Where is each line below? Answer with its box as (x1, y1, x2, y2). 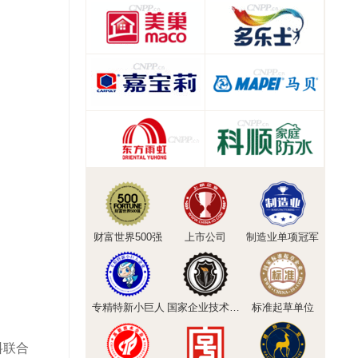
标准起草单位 (251, 301, 314, 313)
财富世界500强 (93, 231, 163, 243)
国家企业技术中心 (229, 301, 240, 313)
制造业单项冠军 (246, 231, 320, 243)
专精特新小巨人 (91, 301, 165, 313)
